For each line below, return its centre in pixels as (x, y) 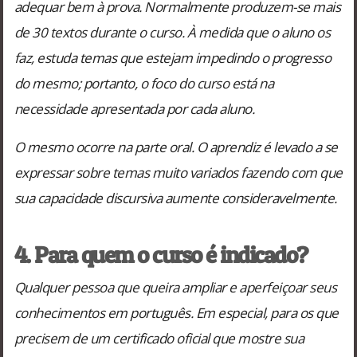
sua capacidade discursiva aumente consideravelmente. (175, 198)
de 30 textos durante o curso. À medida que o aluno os (172, 32)
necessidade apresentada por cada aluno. (134, 108)
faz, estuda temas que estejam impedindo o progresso (173, 57)
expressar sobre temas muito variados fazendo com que (178, 172)
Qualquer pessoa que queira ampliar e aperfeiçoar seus (175, 287)
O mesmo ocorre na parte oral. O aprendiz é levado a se (176, 147)
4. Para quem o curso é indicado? (161, 254)
